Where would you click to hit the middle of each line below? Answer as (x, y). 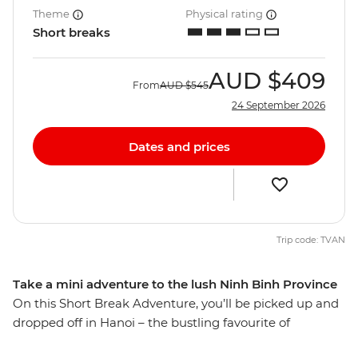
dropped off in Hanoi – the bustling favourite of (151, 323)
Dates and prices (179, 146)
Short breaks (72, 33)
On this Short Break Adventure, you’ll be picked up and (176, 304)
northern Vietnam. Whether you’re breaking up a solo (172, 342)
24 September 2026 (278, 105)
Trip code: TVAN (311, 240)
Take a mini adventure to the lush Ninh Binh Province (175, 284)
